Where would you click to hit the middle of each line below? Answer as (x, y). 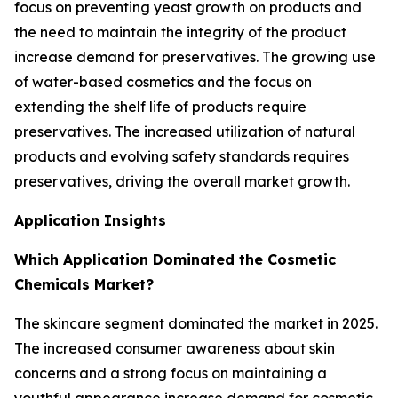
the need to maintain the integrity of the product (180, 32)
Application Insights (90, 221)
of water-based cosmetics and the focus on (163, 82)
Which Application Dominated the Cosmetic (175, 260)
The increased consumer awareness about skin (175, 349)
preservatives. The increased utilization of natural (185, 132)
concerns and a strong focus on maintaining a (171, 374)
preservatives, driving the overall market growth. (182, 182)
